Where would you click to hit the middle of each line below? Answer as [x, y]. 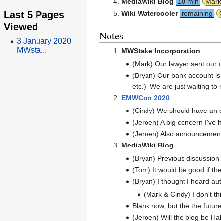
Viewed [21, 26]
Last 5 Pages [34, 14]
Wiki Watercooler [149, 13]
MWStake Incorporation [161, 51]
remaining [197, 13]
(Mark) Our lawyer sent [169, 64]
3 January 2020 [44, 41]
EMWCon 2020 [145, 98]
